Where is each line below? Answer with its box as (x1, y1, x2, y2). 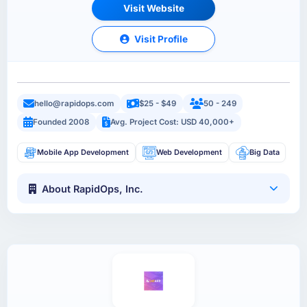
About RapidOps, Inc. (42, 182, 144, 195)
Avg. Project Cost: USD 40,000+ (110, 117, 235, 127)
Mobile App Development (37, 147, 130, 158)
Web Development (156, 147, 222, 158)
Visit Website (123, 2, 184, 14)
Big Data (249, 147, 280, 158)
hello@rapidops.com (34, 98, 114, 108)
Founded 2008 (33, 117, 90, 127)
